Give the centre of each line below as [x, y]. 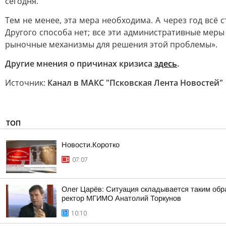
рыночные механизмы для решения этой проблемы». [111, 44]
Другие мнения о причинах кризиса [80, 64]
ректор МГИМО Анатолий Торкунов [121, 198]
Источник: [26, 83]
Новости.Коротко [91, 145]
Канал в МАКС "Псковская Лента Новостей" [135, 83]
